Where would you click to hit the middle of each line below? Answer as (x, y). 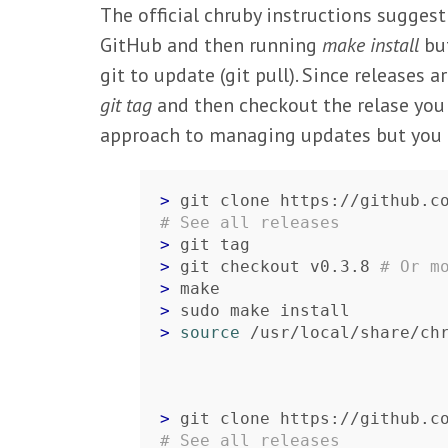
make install (370, 45)
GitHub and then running (211, 45)
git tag (126, 105)
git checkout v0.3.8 (280, 266)
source (210, 332)
